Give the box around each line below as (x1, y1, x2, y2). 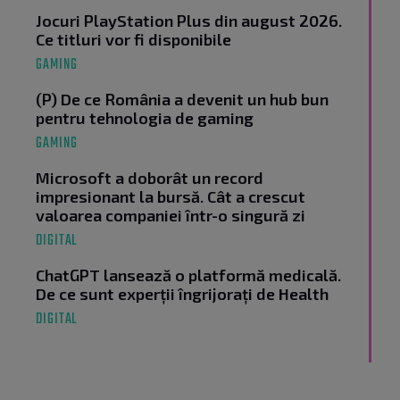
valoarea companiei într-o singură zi (36, 205, 305, 226)
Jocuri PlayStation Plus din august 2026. (36, 11, 342, 31)
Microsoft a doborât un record (36, 168, 263, 188)
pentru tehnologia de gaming (36, 108, 254, 129)
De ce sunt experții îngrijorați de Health (36, 284, 329, 304)
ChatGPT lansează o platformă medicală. (36, 265, 341, 286)
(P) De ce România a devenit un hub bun (36, 89, 329, 110)
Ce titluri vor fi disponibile (36, 29, 231, 50)
